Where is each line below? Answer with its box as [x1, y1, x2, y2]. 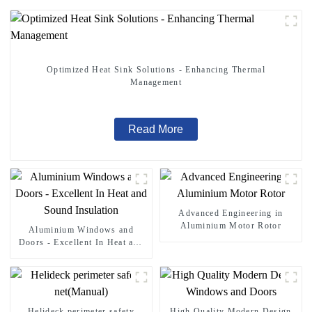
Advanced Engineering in [178, 208, 283, 219]
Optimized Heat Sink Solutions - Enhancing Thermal [47, 64, 265, 75]
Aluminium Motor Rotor [180, 221, 281, 231]
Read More [128, 123, 184, 135]
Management [130, 77, 182, 87]
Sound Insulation [45, 250, 117, 260]
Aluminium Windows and [29, 225, 134, 235]
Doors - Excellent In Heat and [18, 237, 144, 248]
